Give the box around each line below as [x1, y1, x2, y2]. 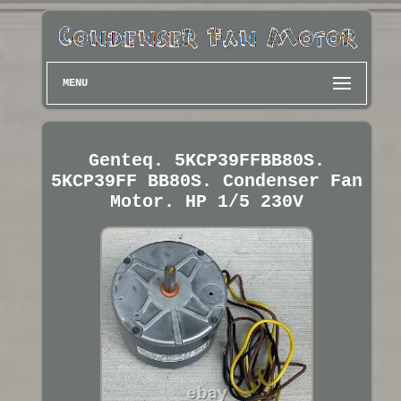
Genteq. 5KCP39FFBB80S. [88, 149, 325, 171]
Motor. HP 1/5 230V [109, 191, 303, 212]
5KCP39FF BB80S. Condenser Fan [50, 170, 363, 192]
